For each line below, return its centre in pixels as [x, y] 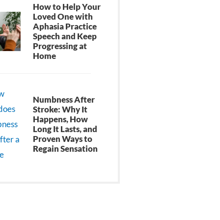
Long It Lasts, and [65, 129]
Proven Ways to [63, 138]
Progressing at [60, 46]
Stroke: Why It [60, 109]
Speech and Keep [65, 36]
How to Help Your [67, 7]
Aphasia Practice [65, 27]
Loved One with [63, 17]
